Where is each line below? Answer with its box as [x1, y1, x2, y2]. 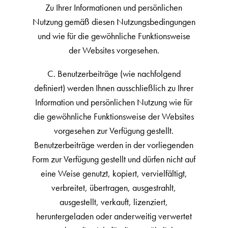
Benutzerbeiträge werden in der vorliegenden [34, 139, 194, 151]
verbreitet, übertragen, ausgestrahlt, [51, 182, 177, 193]
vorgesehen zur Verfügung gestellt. [54, 125, 174, 136]
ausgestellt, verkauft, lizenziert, [60, 196, 168, 208]
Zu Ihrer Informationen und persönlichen [45, 2, 183, 13]
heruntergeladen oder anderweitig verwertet [36, 210, 192, 222]
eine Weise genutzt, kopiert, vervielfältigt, [40, 167, 187, 179]
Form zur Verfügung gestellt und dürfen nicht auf [32, 153, 196, 165]
